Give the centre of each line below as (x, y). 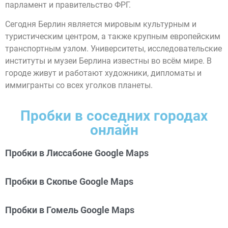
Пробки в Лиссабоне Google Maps (77, 153)
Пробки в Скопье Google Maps (69, 182)
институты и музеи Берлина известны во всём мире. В (108, 61)
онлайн (114, 130)
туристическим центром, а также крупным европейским (113, 36)
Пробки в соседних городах (114, 116)
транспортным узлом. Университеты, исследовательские (113, 48)
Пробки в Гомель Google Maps (70, 210)
